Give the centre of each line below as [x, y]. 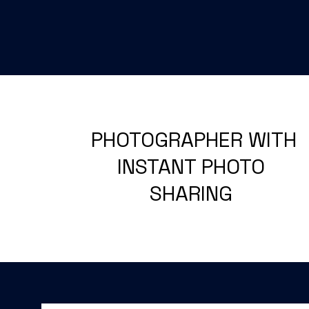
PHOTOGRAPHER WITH [191, 140]
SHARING [191, 193]
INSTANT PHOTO [191, 167]
